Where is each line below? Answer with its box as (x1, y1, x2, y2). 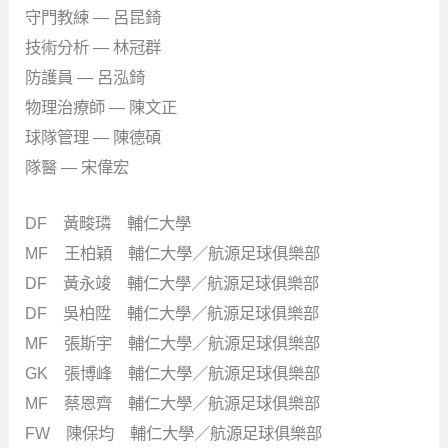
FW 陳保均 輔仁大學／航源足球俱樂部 (25, 423, 323, 442)
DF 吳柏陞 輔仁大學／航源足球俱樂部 (25, 303, 320, 322)
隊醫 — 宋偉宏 (25, 157, 130, 176)
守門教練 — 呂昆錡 (25, 7, 162, 26)
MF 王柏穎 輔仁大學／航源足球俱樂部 (25, 243, 321, 262)
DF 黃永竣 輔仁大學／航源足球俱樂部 (25, 273, 320, 292)
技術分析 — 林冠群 (25, 37, 162, 56)
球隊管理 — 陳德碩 (25, 127, 162, 146)
